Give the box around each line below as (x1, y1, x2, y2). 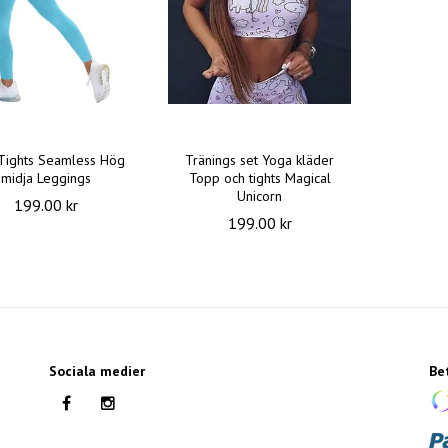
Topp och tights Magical (188, 169, 331, 188)
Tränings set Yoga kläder (185, 151, 335, 170)
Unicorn (237, 187, 283, 206)
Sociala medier (49, 362, 145, 381)
